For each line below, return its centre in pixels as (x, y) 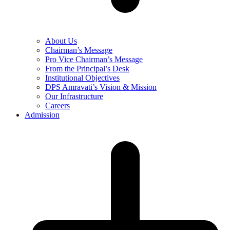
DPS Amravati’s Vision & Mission (101, 87)
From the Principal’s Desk (87, 69)
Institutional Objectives (82, 78)
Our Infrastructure (74, 97)
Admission (42, 115)
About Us (61, 41)
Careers (57, 106)
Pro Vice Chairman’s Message (94, 60)
